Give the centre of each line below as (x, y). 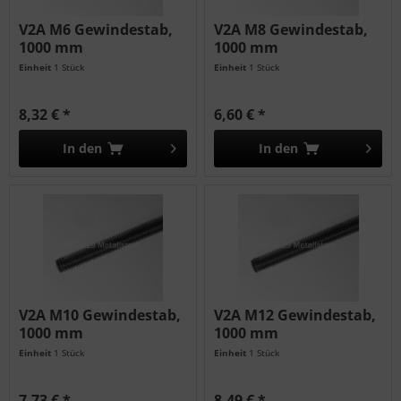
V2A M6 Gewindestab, (96, 29)
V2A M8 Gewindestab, (291, 29)
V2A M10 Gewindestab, (100, 316)
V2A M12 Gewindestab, (295, 316)
